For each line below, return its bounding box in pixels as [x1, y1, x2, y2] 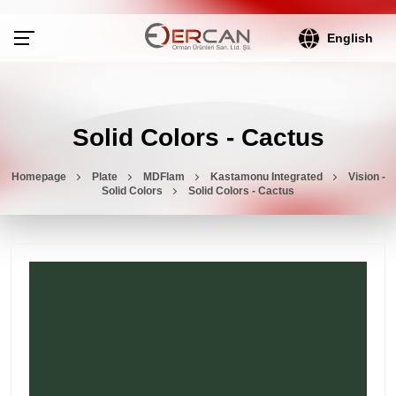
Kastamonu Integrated [209, 170, 323, 183]
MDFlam [142, 170, 185, 183]
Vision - [347, 170, 385, 183]
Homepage [11, 170, 66, 183]
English [327, 31, 374, 45]
